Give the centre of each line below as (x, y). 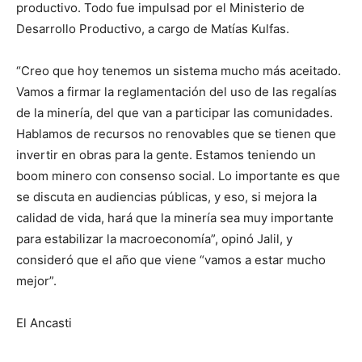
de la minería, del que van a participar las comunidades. (175, 112)
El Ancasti (44, 322)
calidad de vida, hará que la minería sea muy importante (175, 217)
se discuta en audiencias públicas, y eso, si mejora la (166, 196)
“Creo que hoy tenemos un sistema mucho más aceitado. (179, 70)
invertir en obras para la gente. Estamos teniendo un (166, 154)
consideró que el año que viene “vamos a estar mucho (171, 259)
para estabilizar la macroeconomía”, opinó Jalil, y (154, 238)
